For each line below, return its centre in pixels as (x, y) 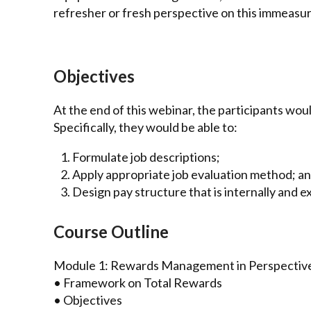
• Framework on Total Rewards (138, 282)
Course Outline (111, 231)
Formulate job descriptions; (146, 157)
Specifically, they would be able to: (145, 127)
